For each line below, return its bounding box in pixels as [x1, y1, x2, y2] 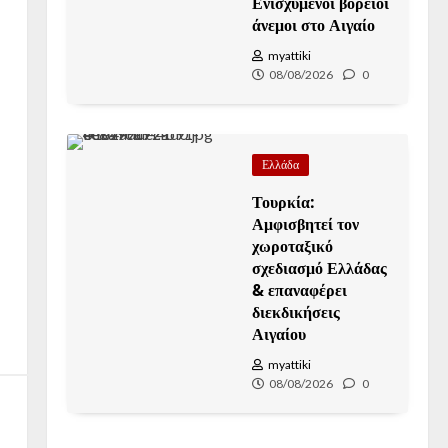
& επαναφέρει [252, 279, 348, 301]
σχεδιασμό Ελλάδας [252, 257, 388, 279]
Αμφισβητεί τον [252, 213, 360, 235]
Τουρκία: [252, 191, 316, 213]
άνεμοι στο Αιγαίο [252, 14, 376, 36]
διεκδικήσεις [252, 301, 341, 323]
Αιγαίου [252, 323, 307, 345]
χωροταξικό [252, 235, 334, 257]
